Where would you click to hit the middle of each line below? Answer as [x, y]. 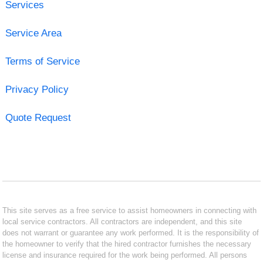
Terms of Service [42, 61]
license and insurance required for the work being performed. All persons [125, 255]
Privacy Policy [37, 89]
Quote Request [38, 117]
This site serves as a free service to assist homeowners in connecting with [130, 210]
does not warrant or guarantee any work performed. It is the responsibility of [131, 232]
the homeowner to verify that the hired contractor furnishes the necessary [127, 244]
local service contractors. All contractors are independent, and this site [122, 221]
